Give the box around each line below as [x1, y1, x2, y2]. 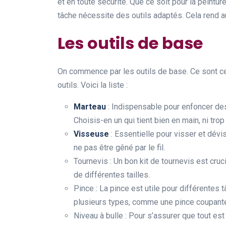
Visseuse [74, 129, 109, 139]
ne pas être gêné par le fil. [74, 143, 165, 152]
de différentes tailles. [74, 170, 150, 180]
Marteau [74, 102, 106, 111]
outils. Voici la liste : [58, 80, 128, 90]
